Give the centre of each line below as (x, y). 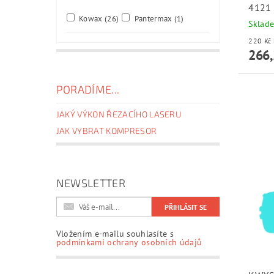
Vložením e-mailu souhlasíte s (115, 234)
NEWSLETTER (91, 183)
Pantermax (153, 19)
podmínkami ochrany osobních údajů (129, 243)
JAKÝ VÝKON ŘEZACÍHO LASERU (119, 114)
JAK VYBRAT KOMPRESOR (106, 131)
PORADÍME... (88, 90)
